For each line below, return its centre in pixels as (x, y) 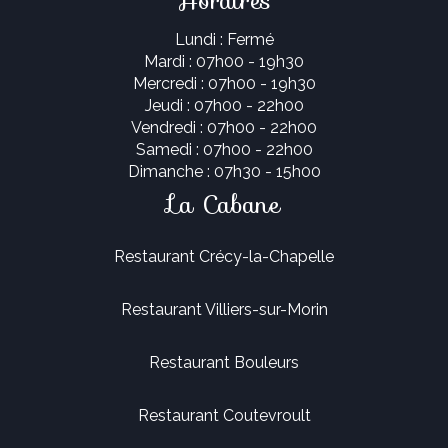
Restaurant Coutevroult (224, 415)
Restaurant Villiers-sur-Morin (224, 309)
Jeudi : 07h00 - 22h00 (224, 105)
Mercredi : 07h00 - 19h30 (224, 83)
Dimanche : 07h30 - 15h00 (224, 171)
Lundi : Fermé (224, 39)
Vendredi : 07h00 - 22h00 (224, 127)
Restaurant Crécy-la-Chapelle (224, 256)
